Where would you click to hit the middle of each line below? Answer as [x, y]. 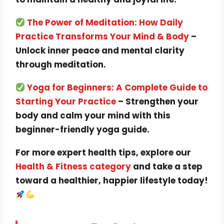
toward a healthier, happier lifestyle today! [112, 180]
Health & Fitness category [73, 166]
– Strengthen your [157, 101]
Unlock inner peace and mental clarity [100, 50]
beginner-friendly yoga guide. [83, 129]
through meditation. [61, 64]
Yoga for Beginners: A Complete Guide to [117, 87]
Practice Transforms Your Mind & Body [102, 36]
